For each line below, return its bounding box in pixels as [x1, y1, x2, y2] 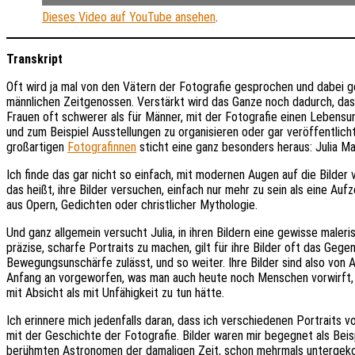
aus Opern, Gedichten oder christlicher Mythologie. [6, 197, 261, 212]
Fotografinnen [67, 139, 136, 155]
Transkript [6, 51, 63, 67]
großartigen [6, 139, 67, 155]
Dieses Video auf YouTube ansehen [42, 9, 216, 25]
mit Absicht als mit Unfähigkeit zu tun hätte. [6, 284, 227, 300]
